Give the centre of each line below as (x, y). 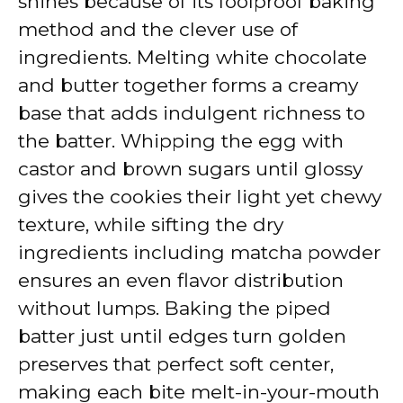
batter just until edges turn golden (182, 336)
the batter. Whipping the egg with (181, 140)
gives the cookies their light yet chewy (200, 196)
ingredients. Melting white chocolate (193, 57)
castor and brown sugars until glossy (190, 168)
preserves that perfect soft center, (176, 363)
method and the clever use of (158, 29)
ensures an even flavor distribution (181, 280)
